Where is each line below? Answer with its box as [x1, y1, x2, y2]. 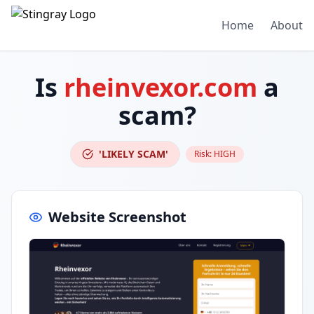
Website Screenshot [48, 207, 186, 226]
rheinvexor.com [64, 70, 257, 104]
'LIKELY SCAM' [99, 147, 168, 161]
